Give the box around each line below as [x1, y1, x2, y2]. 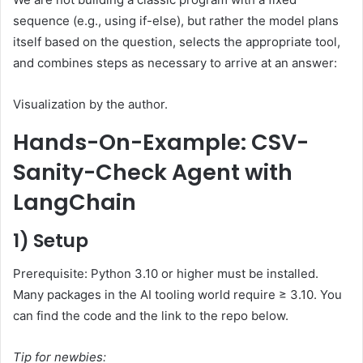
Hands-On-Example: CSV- [13, 126, 309, 157]
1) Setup [13, 228, 88, 254]
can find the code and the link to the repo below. [13, 307, 288, 323]
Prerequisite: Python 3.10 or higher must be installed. [13, 265, 318, 281]
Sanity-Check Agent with [13, 156, 293, 187]
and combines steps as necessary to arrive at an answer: [13, 54, 337, 70]
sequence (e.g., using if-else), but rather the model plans [13, 12, 339, 28]
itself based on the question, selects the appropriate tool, [13, 33, 340, 49]
